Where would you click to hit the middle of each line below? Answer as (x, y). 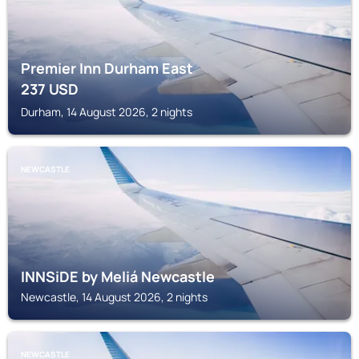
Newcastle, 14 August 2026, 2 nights (114, 297)
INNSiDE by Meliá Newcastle (118, 276)
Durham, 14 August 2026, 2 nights (107, 112)
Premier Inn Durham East (107, 68)
